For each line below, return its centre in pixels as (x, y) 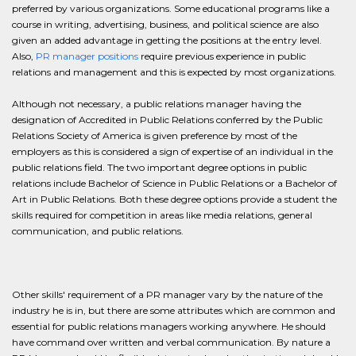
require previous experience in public (222, 56)
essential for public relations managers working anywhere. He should (169, 326)
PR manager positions (87, 56)
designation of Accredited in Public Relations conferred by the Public (167, 120)
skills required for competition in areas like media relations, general (162, 215)
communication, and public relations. (98, 231)
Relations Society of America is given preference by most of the (155, 135)
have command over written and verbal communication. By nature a (171, 342)
